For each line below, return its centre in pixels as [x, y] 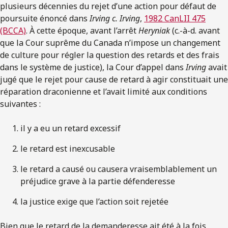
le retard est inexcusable [68, 149]
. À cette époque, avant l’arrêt [82, 31]
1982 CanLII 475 [175, 19]
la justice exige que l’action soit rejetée [94, 202]
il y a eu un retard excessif [70, 129]
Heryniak [154, 31]
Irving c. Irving [115, 19]
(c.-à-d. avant [195, 31]
